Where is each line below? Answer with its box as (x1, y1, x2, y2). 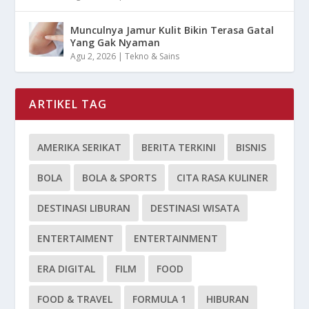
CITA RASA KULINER (177, 171, 269, 185)
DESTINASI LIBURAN (37, 201, 131, 215)
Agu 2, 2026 (70, 50, 117, 63)
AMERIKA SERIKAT (37, 141, 122, 154)
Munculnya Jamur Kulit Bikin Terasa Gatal (70, 23, 275, 37)
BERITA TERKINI (141, 141, 217, 154)
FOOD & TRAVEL (37, 292, 113, 306)
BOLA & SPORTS (82, 171, 157, 185)
